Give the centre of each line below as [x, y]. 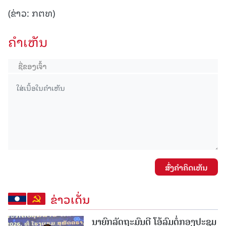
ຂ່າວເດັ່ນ [70, 199]
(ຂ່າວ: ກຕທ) [32, 13]
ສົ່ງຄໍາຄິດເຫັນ [186, 167]
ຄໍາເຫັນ [28, 42]
